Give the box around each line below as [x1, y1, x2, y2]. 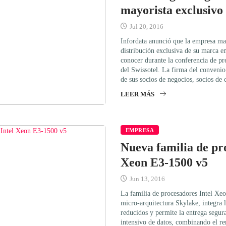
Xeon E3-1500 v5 [121, 155, 208, 169]
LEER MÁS [121, 90, 154, 98]
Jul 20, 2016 [128, 22, 163, 30]
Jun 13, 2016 [128, 175, 165, 183]
